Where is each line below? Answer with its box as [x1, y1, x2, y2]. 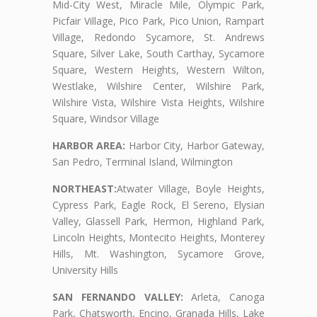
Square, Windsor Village [52, 112, 159, 126]
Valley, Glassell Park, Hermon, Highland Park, [52, 214, 265, 229]
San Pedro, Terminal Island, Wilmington [52, 155, 233, 169]
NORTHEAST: [52, 182, 117, 196]
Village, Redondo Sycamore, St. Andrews [52, 30, 265, 45]
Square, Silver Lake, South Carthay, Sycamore [52, 47, 265, 61]
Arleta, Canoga [183, 290, 265, 304]
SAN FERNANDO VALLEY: [52, 290, 183, 304]
